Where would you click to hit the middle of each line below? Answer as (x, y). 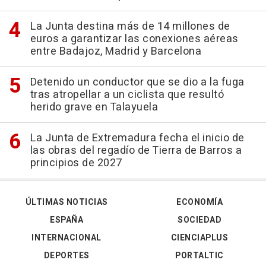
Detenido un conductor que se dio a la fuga (137, 82)
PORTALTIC (199, 256)
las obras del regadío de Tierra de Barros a (136, 151)
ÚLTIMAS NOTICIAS (66, 202)
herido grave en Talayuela (94, 107)
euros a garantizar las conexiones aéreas (134, 39)
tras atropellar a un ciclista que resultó (127, 95)
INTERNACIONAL (66, 238)
